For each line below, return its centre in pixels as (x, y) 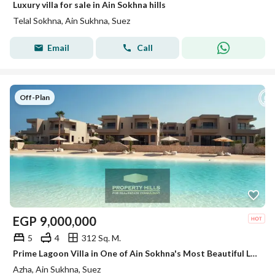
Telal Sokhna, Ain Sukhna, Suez (72, 21)
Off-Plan (35, 97)
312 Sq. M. (101, 238)
